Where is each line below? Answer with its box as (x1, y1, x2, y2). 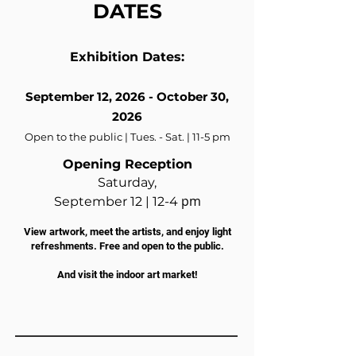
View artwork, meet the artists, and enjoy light (23, 225, 231, 238)
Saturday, (98, 174, 157, 190)
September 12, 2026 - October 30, (25, 88, 229, 104)
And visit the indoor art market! (56, 268, 198, 281)
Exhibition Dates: (70, 48, 184, 64)
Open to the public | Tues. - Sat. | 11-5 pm (24, 130, 230, 143)
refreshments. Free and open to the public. (30, 239, 224, 252)
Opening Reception (62, 156, 192, 172)
